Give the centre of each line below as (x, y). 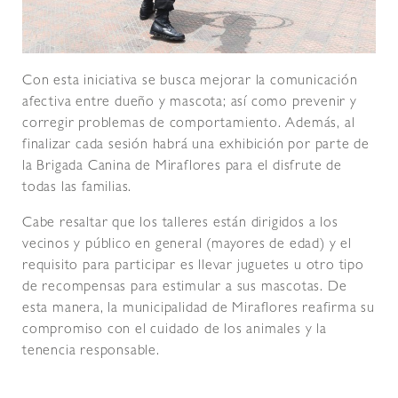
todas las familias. (77, 188)
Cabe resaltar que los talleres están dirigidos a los (180, 223)
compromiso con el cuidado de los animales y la (175, 330)
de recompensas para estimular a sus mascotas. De (185, 287)
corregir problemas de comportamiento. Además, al (189, 124)
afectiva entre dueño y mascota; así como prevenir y (190, 103)
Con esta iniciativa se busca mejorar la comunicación (190, 81)
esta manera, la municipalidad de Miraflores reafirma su (199, 309)
